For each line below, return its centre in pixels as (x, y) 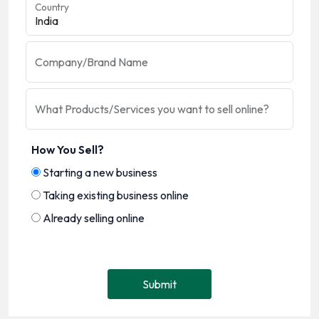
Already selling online (93, 218)
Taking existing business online (115, 195)
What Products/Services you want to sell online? (152, 109)
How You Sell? (68, 150)
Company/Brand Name (91, 62)
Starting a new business (99, 173)
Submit (159, 284)
